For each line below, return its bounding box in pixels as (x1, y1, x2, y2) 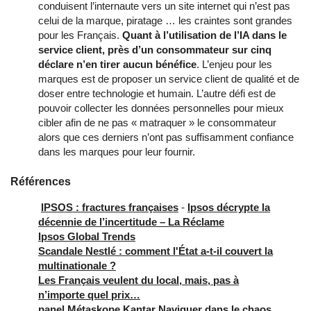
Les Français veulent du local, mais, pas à (38, 274, 239, 287)
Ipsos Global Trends (38, 230, 135, 243)
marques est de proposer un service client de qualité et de (38, 73, 299, 85)
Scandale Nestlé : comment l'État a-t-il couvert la (38, 245, 273, 258)
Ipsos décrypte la (187, 201, 270, 214)
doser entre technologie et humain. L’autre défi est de (38, 87, 276, 100)
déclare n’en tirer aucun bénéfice (38, 58, 196, 71)
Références (10, 176, 71, 188)
